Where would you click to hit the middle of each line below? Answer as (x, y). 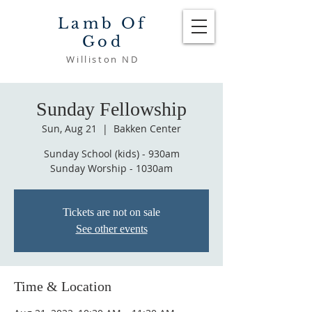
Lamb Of (103, 24)
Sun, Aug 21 (69, 128)
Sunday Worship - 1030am (111, 168)
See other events (111, 229)
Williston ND (103, 59)
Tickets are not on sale (111, 212)
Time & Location (63, 286)
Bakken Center (147, 128)
